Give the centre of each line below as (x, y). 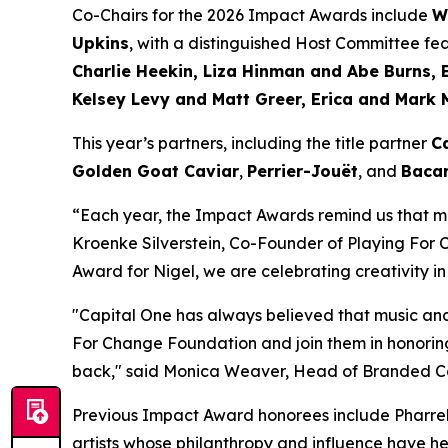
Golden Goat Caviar (155, 170)
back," (99, 370)
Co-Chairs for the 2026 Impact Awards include (252, 14)
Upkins (100, 42)
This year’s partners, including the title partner (251, 142)
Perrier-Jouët (302, 170)
